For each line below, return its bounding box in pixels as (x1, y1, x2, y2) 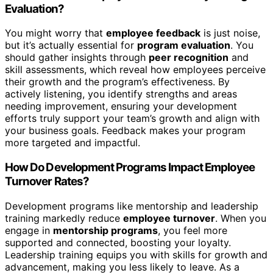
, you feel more (158, 224, 227, 236)
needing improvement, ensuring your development (5, 100, 237, 113)
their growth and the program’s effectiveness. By (5, 76, 230, 88)
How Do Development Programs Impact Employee (5, 160, 255, 175)
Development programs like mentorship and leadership (5, 199, 258, 212)
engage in (5, 224, 53, 236)
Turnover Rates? (5, 174, 89, 189)
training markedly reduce (5, 211, 123, 224)
